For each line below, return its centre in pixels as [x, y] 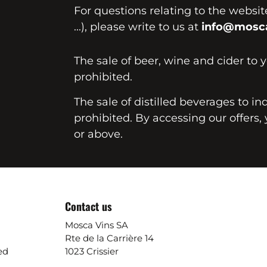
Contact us [89, 206]
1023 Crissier [92, 251]
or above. [98, 134]
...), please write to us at [138, 27]
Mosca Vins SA [97, 225]
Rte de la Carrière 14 [109, 238]
